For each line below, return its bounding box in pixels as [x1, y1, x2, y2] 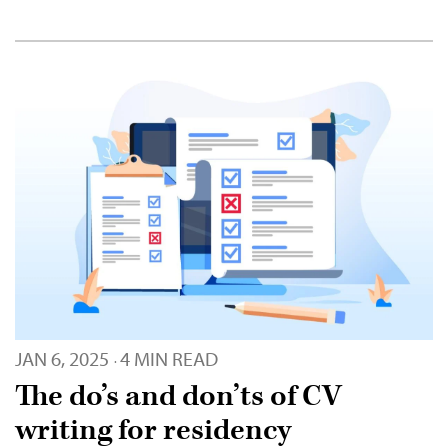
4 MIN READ [120, 345, 218, 371]
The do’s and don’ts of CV [15, 377, 342, 415]
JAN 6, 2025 [15, 345, 109, 371]
